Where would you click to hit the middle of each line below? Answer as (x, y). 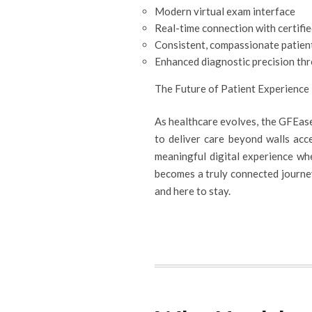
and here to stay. (193, 191)
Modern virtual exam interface (225, 11)
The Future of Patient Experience (232, 88)
